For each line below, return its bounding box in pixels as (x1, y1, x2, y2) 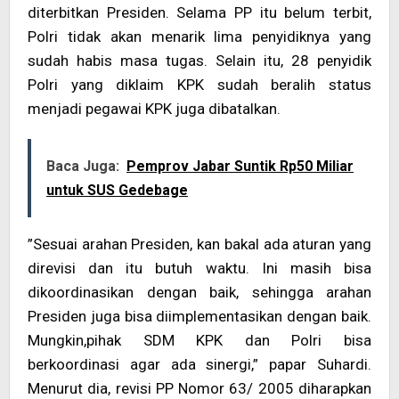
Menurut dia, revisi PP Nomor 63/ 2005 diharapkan (28, 379, 371, 397)
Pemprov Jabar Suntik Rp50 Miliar (126, 158, 354, 175)
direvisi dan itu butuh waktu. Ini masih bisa (28, 259, 371, 277)
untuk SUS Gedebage (46, 182, 188, 199)
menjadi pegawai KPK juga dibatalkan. (28, 100, 281, 118)
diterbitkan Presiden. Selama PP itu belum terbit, (28, 4, 371, 21)
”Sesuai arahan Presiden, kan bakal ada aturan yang (28, 235, 371, 253)
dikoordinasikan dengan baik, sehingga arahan (28, 283, 371, 301)
